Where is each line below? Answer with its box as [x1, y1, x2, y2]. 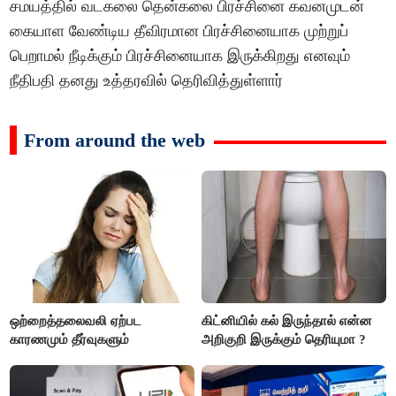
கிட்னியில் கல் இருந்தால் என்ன [202, 313, 373, 328]
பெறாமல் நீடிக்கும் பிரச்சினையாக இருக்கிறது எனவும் [10, 47, 351, 65]
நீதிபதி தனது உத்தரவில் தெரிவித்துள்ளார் [10, 72, 284, 90]
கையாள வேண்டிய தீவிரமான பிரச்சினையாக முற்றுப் [10, 22, 349, 41]
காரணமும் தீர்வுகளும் [10, 331, 130, 346]
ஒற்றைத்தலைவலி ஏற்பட [10, 313, 142, 328]
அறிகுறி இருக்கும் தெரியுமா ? [202, 331, 367, 346]
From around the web [24, 129, 206, 152]
